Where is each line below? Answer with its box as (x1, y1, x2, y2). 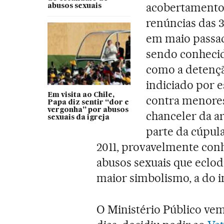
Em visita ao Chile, (47, 91, 114, 98)
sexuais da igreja (47, 113, 109, 121)
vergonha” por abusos (47, 106, 128, 113)
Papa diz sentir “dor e (47, 98, 129, 106)
